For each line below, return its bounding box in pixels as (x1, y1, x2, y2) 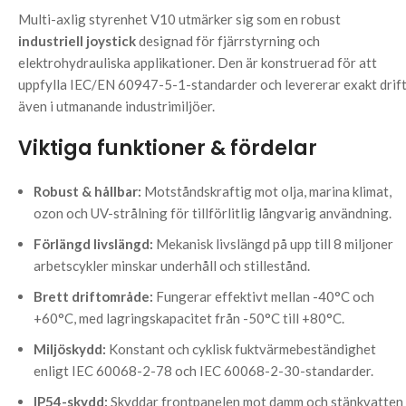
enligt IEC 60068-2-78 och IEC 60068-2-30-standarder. (34, 362, 373, 380)
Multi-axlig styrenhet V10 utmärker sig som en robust (18, 11, 341, 28)
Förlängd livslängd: (34, 236, 153, 253)
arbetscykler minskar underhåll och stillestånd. (34, 257, 310, 275)
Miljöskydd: (34, 341, 106, 358)
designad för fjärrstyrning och (136, 33, 320, 50)
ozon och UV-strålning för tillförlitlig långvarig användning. (34, 205, 391, 222)
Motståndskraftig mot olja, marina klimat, (141, 183, 391, 200)
